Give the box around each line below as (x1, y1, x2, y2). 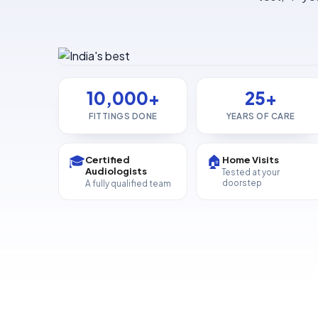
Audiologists (85, 164, 148, 177)
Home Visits (222, 153, 280, 165)
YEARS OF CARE (226, 111, 295, 122)
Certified (85, 153, 131, 165)
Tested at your (222, 167, 280, 178)
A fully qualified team (85, 178, 172, 190)
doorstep (222, 177, 263, 189)
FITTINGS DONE (88, 111, 158, 122)
